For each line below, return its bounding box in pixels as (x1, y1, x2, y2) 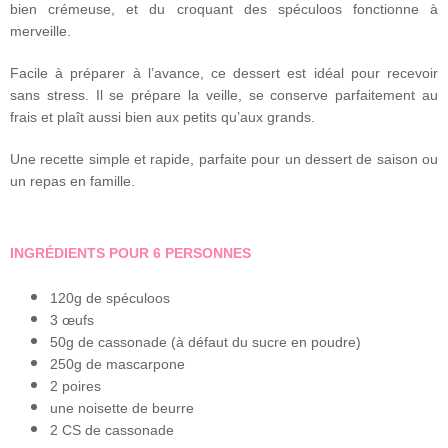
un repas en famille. (10, 172, 135, 189)
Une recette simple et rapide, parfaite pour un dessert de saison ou (10, 150, 438, 167)
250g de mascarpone (50, 356, 185, 373)
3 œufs (50, 312, 94, 329)
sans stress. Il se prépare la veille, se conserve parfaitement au (10, 86, 438, 103)
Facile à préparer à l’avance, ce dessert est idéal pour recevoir (10, 64, 438, 81)
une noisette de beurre (50, 400, 194, 417)
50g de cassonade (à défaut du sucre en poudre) (50, 334, 361, 351)
